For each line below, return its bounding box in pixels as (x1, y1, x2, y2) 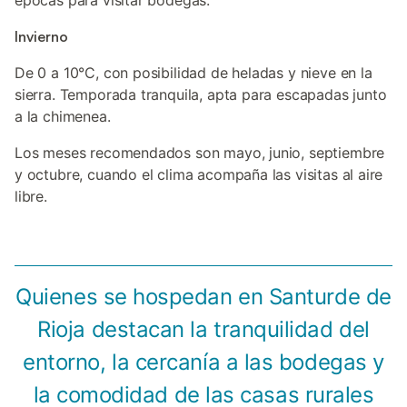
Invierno (15, 27, 68, 45)
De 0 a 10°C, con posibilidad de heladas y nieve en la (15, 64, 372, 82)
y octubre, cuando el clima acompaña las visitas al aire (15, 165, 383, 184)
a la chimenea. (15, 107, 111, 125)
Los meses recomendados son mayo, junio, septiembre (15, 144, 385, 162)
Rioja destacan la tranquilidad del (37, 316, 370, 342)
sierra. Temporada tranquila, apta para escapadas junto (15, 85, 387, 104)
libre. (15, 187, 47, 205)
